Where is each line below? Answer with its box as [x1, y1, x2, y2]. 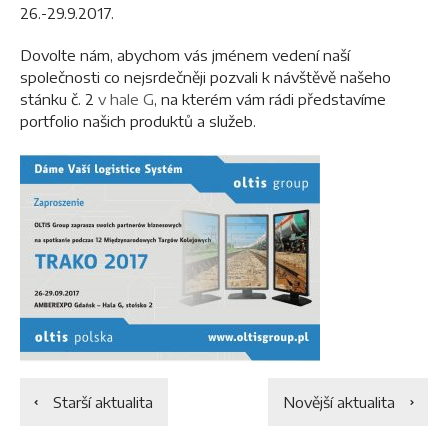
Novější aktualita [283, 393, 395, 411]
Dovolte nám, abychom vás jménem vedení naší [20, 46, 350, 64]
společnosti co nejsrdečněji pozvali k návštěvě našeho [20, 68, 391, 86]
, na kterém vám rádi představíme [154, 90, 386, 108]
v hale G [98, 90, 154, 108]
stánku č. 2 [20, 90, 98, 108]
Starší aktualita [53, 393, 153, 411]
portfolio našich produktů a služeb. [20, 112, 256, 130]
